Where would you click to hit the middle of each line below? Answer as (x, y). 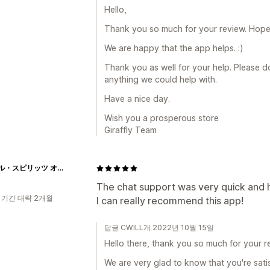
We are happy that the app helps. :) (174, 48)
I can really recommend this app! (170, 201)
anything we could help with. (161, 79)
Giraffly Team (130, 130)
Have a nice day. (137, 99)
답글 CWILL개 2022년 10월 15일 (159, 228)
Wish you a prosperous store (162, 118)
